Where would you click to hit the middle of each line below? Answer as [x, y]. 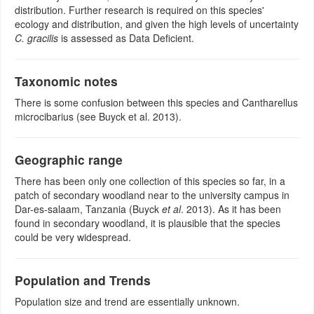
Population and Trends [83, 280]
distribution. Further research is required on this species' [139, 10]
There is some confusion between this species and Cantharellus [156, 103]
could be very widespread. [73, 237]
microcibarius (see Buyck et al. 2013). [98, 117]
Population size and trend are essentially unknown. [127, 302]
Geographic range [69, 160]
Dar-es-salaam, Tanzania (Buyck [88, 209]
